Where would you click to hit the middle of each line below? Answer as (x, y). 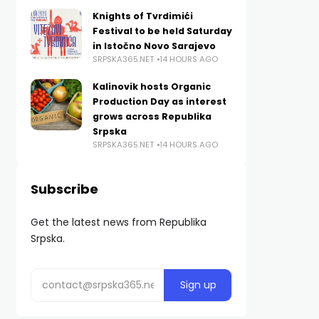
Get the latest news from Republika (118, 222)
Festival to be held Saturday (162, 31)
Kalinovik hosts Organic (151, 87)
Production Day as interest (159, 101)
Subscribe (64, 189)
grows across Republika (152, 116)
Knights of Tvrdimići (142, 16)
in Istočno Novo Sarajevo (154, 46)
